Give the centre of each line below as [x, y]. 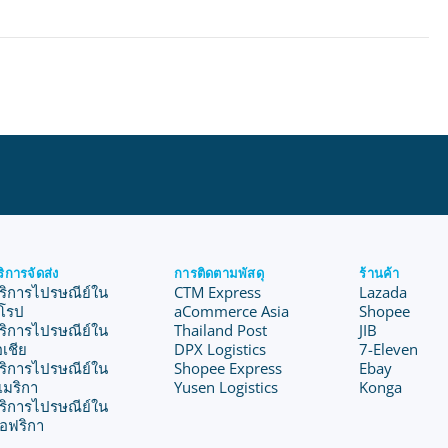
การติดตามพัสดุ [219, 273]
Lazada [383, 292]
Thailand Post [221, 330]
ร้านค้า [379, 273]
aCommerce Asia [232, 311]
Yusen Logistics [226, 387]
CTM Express [218, 292]
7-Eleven [389, 349]
